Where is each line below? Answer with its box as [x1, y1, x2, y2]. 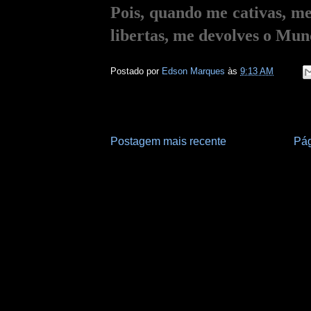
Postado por [110, 66, 162, 77]
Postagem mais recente [110, 135, 226, 148]
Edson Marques [162, 66, 228, 77]
